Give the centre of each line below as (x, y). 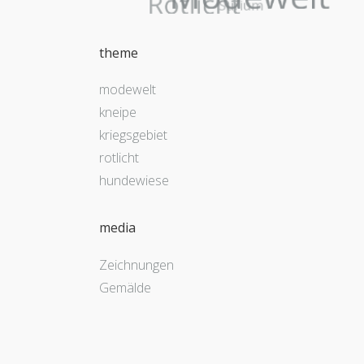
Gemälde (125, 287)
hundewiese (134, 181)
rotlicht (119, 158)
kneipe (118, 113)
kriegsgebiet (133, 135)
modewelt (128, 90)
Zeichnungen (136, 264)
